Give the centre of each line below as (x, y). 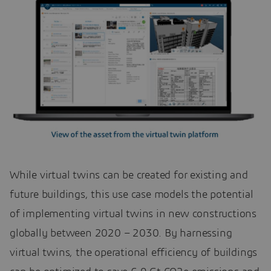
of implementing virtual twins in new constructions (133, 214)
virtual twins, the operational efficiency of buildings (134, 253)
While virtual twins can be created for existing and (129, 176)
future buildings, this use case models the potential (132, 195)
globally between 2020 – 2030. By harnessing (121, 234)
